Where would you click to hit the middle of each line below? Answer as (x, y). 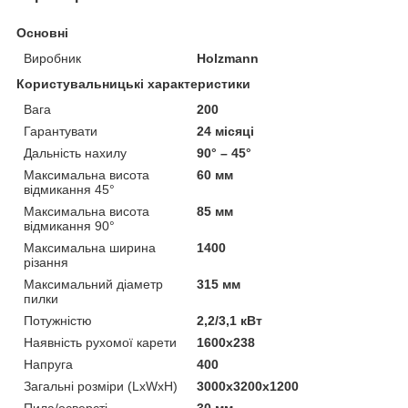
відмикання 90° (69, 225)
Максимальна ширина (90, 247)
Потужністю (58, 320)
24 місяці (226, 131)
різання (46, 262)
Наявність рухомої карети (100, 342)
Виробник (52, 58)
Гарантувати (61, 131)
